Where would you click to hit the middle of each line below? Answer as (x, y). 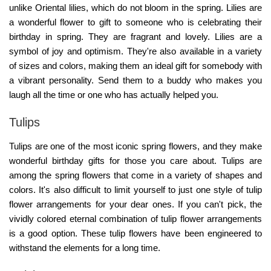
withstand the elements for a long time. (85, 248)
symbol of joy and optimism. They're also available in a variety (135, 51)
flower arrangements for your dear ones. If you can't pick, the (135, 204)
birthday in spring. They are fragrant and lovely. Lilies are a (135, 37)
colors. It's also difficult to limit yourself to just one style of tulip (135, 190)
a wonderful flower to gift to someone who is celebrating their (135, 22)
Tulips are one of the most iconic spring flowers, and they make (135, 146)
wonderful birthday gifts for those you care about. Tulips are (135, 161)
